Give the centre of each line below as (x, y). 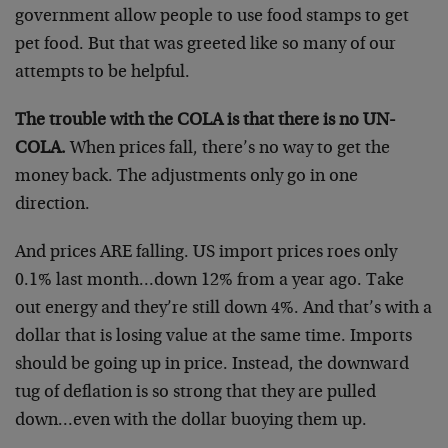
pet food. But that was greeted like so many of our (205, 45)
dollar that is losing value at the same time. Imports (213, 337)
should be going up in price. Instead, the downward (212, 365)
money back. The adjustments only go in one (186, 177)
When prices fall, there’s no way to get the (228, 149)
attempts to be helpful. (102, 73)
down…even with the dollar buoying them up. (191, 421)
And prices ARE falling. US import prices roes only (206, 253)
